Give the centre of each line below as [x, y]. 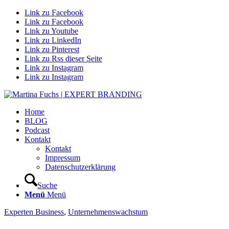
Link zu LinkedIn [53, 40]
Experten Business [34, 212]
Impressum [63, 158]
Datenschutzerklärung [80, 167]
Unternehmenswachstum [108, 212]
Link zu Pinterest [52, 49]
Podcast [37, 130]
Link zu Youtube [51, 31]
